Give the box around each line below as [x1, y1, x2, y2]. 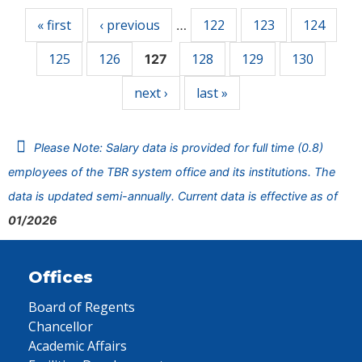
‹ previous [99, 16, 160, 34]
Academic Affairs [28, 337, 127, 355]
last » [196, 84, 228, 102]
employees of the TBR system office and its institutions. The [8, 165, 335, 179]
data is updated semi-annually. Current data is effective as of [8, 189, 338, 203]
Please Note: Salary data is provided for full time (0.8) [34, 141, 323, 154]
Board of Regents [28, 298, 135, 316]
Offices [28, 267, 93, 287]
